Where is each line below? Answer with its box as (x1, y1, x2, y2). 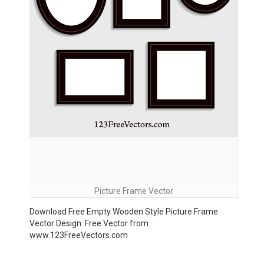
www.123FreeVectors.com (29, 230, 128, 240)
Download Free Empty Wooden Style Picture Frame (29, 207, 218, 216)
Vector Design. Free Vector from (29, 219, 148, 228)
